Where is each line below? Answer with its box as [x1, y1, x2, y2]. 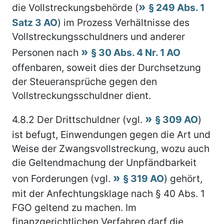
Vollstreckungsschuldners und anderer [12, 30, 185, 42]
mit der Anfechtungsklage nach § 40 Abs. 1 [12, 187, 205, 199]
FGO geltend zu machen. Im [12, 201, 136, 213]
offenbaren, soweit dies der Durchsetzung [12, 61, 201, 73]
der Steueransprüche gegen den [12, 75, 157, 87]
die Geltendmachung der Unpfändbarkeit [12, 156, 196, 168]
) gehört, [164, 172, 202, 184]
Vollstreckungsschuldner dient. [12, 89, 151, 101]
